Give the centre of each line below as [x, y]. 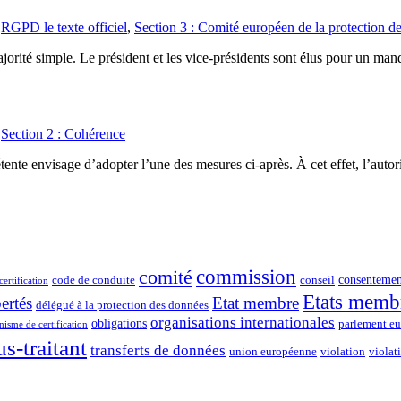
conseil [317, 280]
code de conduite [94, 280]
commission [246, 277]
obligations [119, 323]
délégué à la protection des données [122, 305]
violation [343, 351]
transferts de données [158, 350]
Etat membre [256, 303]
